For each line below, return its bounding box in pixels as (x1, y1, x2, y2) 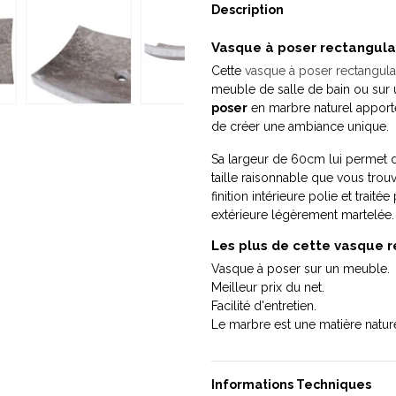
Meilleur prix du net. (211, 280, 324, 294)
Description (211, 3, 284, 17)
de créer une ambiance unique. (211, 119, 389, 133)
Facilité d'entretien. (211, 299, 316, 313)
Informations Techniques (211, 377, 371, 392)
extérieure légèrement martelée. (211, 208, 394, 222)
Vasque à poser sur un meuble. (211, 262, 390, 276)
